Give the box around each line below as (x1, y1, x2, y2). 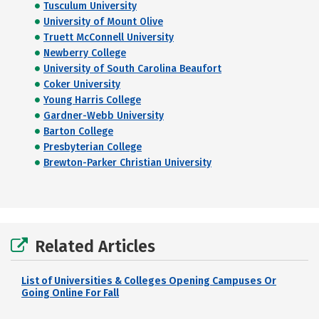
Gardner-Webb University (43, 110, 164, 122)
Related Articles (35, 236, 155, 256)
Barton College (43, 125, 113, 137)
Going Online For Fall (21, 287, 119, 299)
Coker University (43, 78, 120, 90)
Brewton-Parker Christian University (43, 157, 211, 169)
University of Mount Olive (43, 16, 163, 28)
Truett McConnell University (43, 31, 174, 43)
